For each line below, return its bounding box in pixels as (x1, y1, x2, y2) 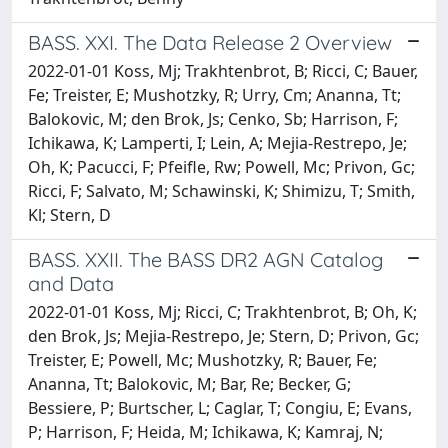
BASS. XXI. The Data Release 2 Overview (28, 29, 392, 55)
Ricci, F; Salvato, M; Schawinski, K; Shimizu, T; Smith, (28, 179, 415, 202)
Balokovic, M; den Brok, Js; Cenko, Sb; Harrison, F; (28, 107, 398, 130)
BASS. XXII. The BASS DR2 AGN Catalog (28, 246, 383, 272)
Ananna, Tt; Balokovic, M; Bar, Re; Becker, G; (28, 372, 351, 395)
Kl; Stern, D (28, 203, 111, 226)
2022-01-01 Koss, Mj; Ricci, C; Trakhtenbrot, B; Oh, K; (28, 300, 417, 323)
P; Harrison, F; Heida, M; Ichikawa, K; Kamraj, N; (28, 420, 383, 443)
